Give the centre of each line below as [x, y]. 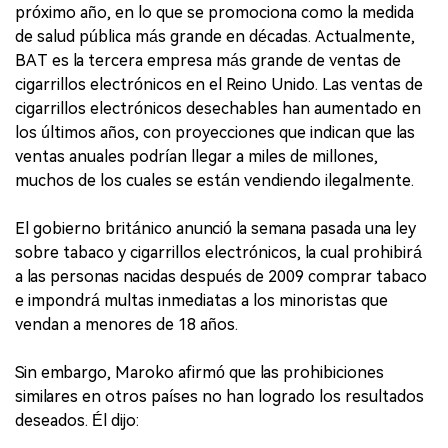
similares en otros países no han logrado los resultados [219, 396]
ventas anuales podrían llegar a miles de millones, [196, 156]
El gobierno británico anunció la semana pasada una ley [215, 228]
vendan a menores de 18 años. [126, 324]
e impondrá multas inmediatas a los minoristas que [201, 300]
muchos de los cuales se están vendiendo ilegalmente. [214, 180]
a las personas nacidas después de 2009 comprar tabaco [221, 276]
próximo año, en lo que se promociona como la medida [214, 12]
